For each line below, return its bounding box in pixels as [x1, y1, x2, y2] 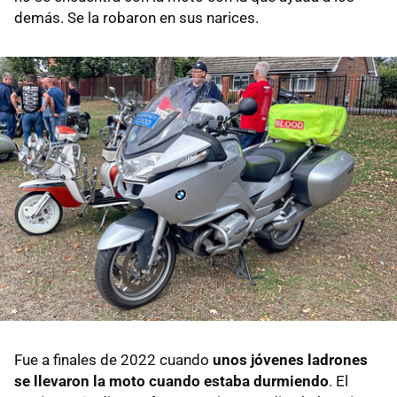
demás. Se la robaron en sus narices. [14, 8, 259, 27]
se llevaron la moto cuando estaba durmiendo [14, 372, 329, 391]
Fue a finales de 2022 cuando [14, 351, 213, 370]
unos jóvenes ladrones [213, 351, 368, 370]
